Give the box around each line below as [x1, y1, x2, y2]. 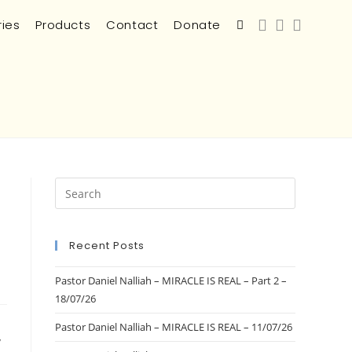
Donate [174, 16, 221, 33]
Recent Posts [69, 238, 145, 253]
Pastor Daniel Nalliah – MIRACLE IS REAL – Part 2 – [55, 273, 287, 288]
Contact [106, 16, 159, 33]
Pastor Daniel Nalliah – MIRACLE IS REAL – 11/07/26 [55, 320, 292, 334]
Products [35, 16, 91, 33]
